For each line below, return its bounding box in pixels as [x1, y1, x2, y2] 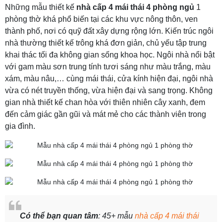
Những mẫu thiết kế [5, 3, 76, 11]
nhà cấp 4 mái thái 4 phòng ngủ [76, 3, 194, 11]
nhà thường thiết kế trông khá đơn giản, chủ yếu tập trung [5, 39, 207, 47]
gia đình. [5, 122, 35, 130]
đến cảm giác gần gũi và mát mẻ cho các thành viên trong [5, 110, 206, 118]
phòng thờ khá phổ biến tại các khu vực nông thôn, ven [5, 15, 198, 23]
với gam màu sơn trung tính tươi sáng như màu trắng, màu [5, 62, 211, 71]
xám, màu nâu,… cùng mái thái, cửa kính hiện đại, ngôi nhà [5, 74, 213, 83]
